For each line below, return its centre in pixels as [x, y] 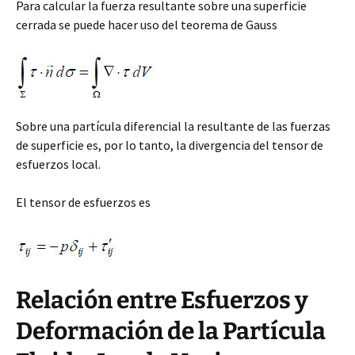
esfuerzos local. [58, 164]
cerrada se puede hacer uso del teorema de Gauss [147, 24]
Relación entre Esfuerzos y [162, 300]
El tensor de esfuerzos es [83, 202]
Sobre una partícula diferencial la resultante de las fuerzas [173, 126]
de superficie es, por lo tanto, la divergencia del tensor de [170, 145]
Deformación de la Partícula [171, 331]
